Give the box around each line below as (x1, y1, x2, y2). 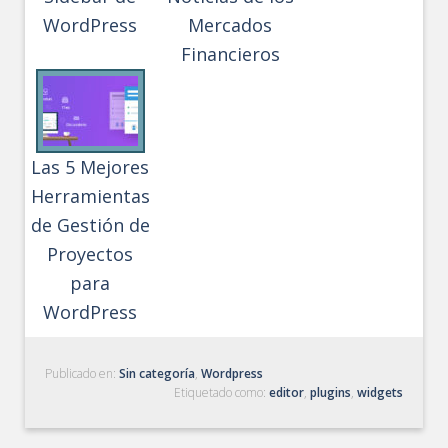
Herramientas (30, 183, 150, 208)
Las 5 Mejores (31, 154, 150, 179)
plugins (309, 383, 351, 401)
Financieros (180, 41, 280, 66)
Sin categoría (119, 364, 196, 382)
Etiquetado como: (173, 383, 269, 401)
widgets (356, 383, 403, 401)
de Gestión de (30, 212, 150, 237)
